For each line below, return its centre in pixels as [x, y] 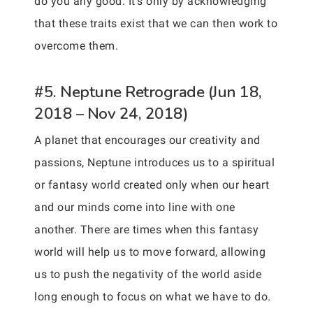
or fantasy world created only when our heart [152, 185]
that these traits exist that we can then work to [156, 23]
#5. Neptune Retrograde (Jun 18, [148, 92]
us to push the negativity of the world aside [148, 274]
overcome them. [76, 46]
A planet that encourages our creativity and [147, 140]
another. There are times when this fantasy [146, 230]
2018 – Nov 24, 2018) [111, 114]
